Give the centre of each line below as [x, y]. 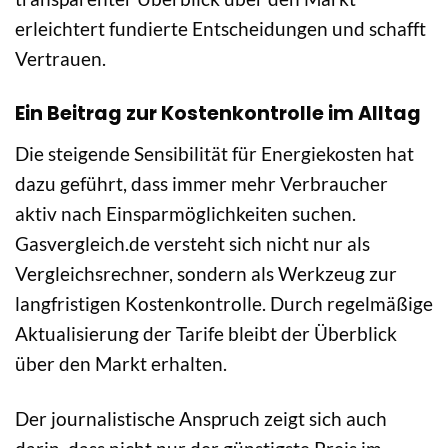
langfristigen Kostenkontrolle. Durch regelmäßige [224, 303]
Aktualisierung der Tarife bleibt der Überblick [206, 333]
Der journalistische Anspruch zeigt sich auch [201, 418]
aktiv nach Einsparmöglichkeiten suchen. [185, 213]
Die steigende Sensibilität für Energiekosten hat [214, 153]
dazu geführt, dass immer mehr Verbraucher [201, 183]
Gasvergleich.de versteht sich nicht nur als [192, 243]
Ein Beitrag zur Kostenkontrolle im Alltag [218, 114]
